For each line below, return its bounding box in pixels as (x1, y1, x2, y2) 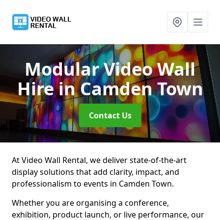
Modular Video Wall (25, 57, 195, 81)
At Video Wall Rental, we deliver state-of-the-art (12, 155, 187, 165)
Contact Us (88, 110, 132, 121)
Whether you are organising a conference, (12, 197, 169, 208)
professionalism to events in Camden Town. (12, 178, 174, 189)
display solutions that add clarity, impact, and (12, 166, 179, 177)
